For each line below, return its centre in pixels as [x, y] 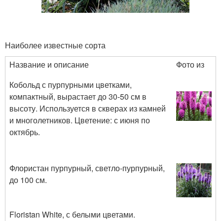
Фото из [190, 64]
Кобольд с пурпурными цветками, [71, 84]
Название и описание [49, 64]
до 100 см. [28, 180]
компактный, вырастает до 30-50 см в [78, 96]
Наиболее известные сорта [55, 45]
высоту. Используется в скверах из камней [88, 108]
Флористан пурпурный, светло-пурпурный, [87, 168]
